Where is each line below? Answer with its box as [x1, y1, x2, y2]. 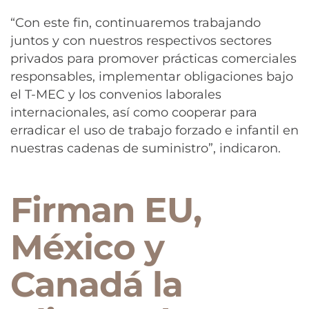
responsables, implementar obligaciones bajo [10, 68, 293, 84]
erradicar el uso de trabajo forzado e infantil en [10, 122, 299, 138]
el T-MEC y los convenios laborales [10, 86, 221, 102]
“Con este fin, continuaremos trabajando [10, 14, 261, 30]
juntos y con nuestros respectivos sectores [10, 32, 272, 48]
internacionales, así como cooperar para [10, 104, 257, 120]
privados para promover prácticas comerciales [10, 50, 297, 66]
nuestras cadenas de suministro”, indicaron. [10, 140, 281, 156]
